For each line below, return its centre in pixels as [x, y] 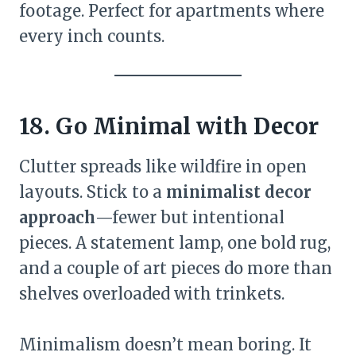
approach [57, 217]
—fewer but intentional [190, 217]
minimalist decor [239, 192]
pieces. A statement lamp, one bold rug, [175, 243]
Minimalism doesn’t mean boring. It [165, 344]
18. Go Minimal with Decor [169, 126]
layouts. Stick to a [93, 192]
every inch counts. [92, 36]
